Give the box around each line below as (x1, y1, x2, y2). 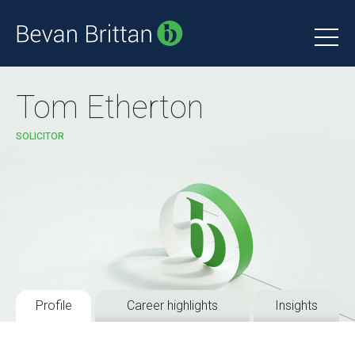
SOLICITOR (16, 131, 64, 142)
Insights (275, 298, 318, 313)
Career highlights (127, 298, 218, 313)
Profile (35, 298, 72, 313)
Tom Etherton (16, 89, 204, 126)
